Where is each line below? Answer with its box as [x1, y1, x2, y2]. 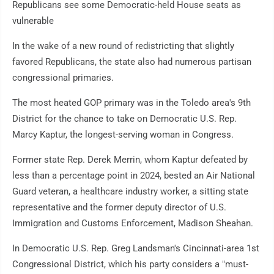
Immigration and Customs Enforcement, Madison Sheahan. [12, 218, 253, 229]
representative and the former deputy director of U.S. [12, 202, 226, 213]
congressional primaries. [12, 72, 114, 84]
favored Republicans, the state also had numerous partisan [12, 56, 251, 68]
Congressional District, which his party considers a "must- [12, 259, 248, 270]
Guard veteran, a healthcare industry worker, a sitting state [12, 186, 248, 198]
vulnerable [12, 15, 54, 27]
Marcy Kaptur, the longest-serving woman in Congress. [12, 129, 234, 141]
